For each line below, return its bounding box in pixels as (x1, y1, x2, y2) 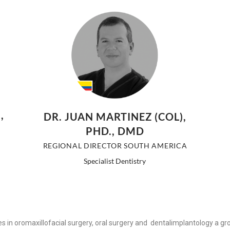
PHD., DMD (85, 125, 144, 138)
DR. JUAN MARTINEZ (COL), (43, 110, 186, 123)
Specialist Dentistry (84, 157, 146, 166)
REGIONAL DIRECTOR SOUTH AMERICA (43, 141, 187, 150)
